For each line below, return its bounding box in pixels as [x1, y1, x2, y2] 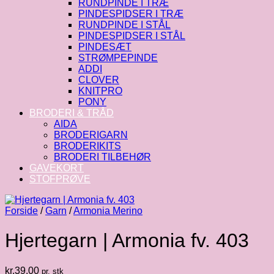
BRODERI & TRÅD [29, 108, 114, 118]
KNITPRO [78, 86, 122, 96]
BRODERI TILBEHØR [54, 152, 151, 162]
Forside [5, 206, 38, 216]
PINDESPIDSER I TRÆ [78, 9, 183, 19]
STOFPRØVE [29, 174, 91, 184]
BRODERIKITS [54, 141, 121, 151]
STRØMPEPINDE [78, 53, 158, 63]
